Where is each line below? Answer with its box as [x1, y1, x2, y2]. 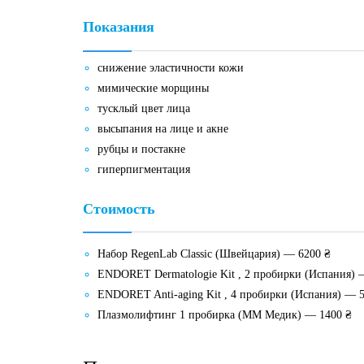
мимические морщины [97, 82, 210, 95]
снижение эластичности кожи [97, 62, 245, 75]
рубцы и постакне [97, 143, 186, 156]
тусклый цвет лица [97, 102, 191, 115]
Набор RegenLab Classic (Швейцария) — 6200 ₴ [97, 248, 331, 260]
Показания [83, 19, 154, 36]
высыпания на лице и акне [97, 123, 229, 136]
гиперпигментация [97, 163, 191, 176]
